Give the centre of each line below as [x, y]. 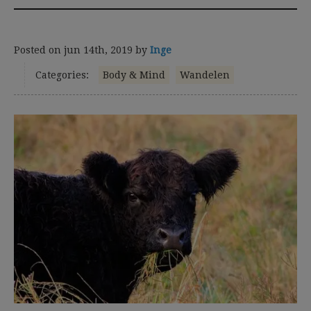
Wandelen [205, 75]
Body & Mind [134, 75]
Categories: [62, 75]
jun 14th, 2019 [98, 50]
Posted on [39, 50]
